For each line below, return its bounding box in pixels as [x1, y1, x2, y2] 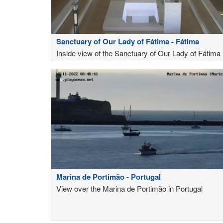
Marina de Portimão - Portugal [56, 171, 161, 182]
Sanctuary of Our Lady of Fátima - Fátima [171, 35, 199, 47]
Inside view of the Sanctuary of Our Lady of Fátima [56, 47, 221, 58]
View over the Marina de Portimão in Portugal [56, 183, 203, 194]
